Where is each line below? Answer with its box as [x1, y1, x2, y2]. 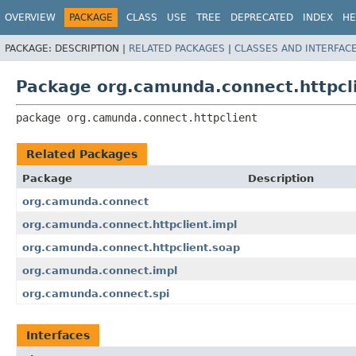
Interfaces [26, 328, 90, 342]
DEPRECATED [230, 12, 293, 23]
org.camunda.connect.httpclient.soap [22, 241, 240, 253]
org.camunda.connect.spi [22, 287, 169, 300]
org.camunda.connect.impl [22, 264, 177, 277]
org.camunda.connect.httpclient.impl [22, 218, 237, 230]
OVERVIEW [5, 12, 56, 23]
